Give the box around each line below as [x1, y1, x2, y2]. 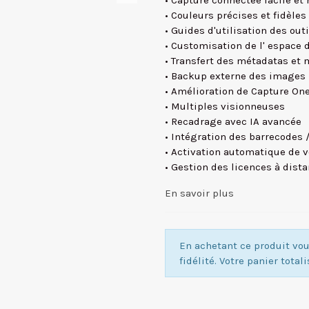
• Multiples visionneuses [165, 100, 285, 112]
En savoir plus [165, 187, 234, 199]
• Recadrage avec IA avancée [165, 115, 301, 128]
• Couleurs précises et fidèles [165, 9, 306, 21]
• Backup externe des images [165, 70, 306, 82]
